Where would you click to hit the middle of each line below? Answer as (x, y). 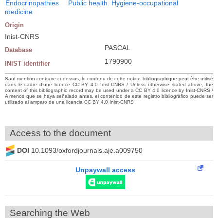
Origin (14, 25)
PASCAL (118, 47)
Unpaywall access (105, 170)
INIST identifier (27, 63)
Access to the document (60, 133)
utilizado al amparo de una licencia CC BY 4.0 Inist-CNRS (69, 102)
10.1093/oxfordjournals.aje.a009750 (87, 151)
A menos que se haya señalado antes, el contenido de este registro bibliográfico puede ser (109, 96)
